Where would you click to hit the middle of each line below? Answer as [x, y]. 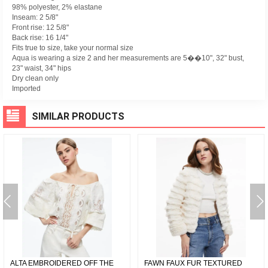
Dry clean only [35, 78]
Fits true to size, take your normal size [73, 48]
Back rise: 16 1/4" [40, 38]
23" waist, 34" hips [42, 68]
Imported [26, 89]
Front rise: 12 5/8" [40, 28]
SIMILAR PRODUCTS [78, 116]
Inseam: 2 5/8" [35, 17]
